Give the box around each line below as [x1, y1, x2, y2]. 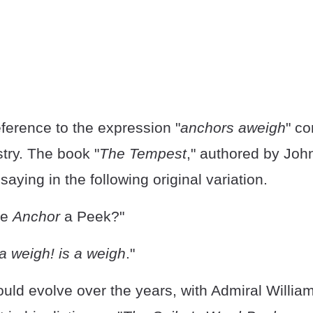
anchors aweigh [180, 119, 286, 136]
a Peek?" [60, 208, 124, 224]
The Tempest [99, 145, 187, 161]
